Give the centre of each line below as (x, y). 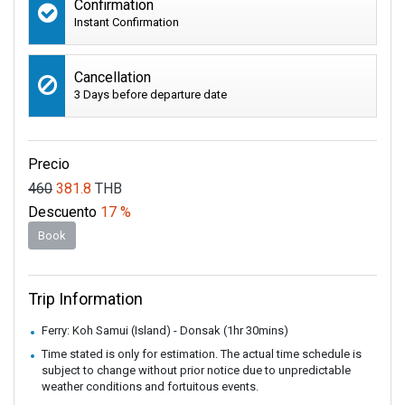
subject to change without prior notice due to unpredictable (196, 371)
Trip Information (85, 299)
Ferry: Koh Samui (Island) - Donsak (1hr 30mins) (165, 331)
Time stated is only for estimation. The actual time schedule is (202, 354)
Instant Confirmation (127, 22)
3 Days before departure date (151, 94)
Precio (49, 165)
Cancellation (113, 77)
